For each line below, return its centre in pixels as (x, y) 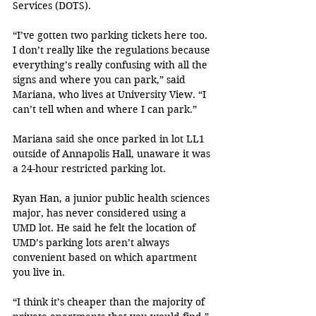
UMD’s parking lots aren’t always (92, 242)
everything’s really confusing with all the (111, 65)
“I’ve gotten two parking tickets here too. (111, 35)
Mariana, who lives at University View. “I (111, 94)
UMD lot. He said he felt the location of (105, 227)
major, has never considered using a (101, 213)
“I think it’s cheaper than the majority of (110, 302)
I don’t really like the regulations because (113, 50)
